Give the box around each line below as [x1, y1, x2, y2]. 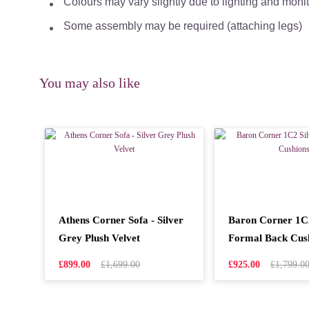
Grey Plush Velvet [59, 232, 140, 243]
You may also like [39, 75, 140, 90]
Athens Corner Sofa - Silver [59, 215, 183, 226]
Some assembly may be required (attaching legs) [63, 20, 302, 32]
